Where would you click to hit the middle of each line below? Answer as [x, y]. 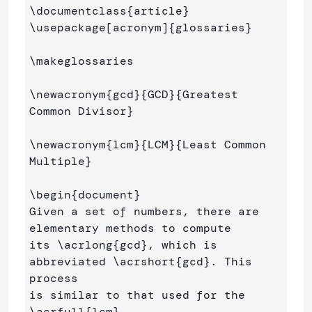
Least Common [224, 144]
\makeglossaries [81, 61]
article [158, 10]
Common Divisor [78, 111]
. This [231, 261]
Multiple [57, 161]
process [57, 278]
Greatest [210, 94]
